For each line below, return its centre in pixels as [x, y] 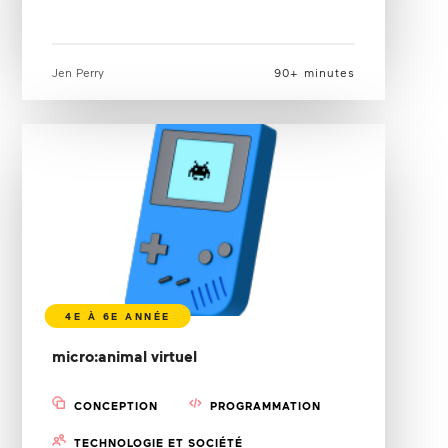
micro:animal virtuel [125, 355]
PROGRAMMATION [266, 405]
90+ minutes [315, 71]
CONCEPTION [116, 405]
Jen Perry [78, 71]
